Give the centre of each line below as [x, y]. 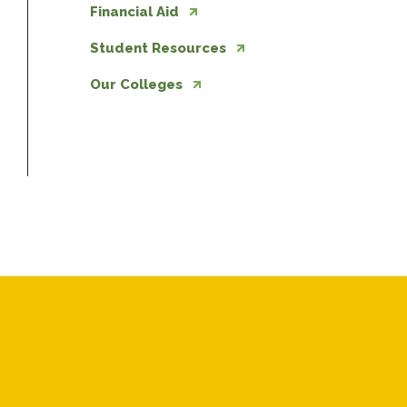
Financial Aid [134, 11]
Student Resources [158, 48]
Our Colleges [136, 84]
